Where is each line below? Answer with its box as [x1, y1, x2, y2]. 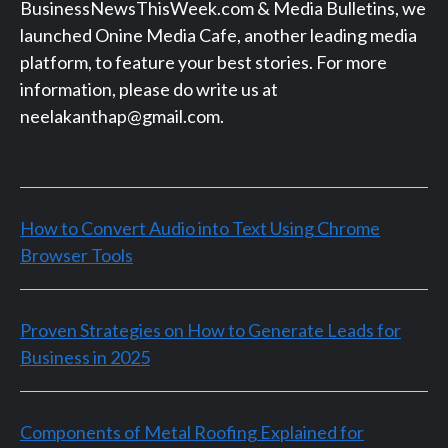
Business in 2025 [20, 345, 150, 368]
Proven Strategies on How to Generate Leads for [20, 318, 401, 341]
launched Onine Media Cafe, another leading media [20, 23, 417, 46]
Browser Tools [20, 243, 133, 266]
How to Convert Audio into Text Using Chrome [20, 216, 380, 239]
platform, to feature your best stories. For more [20, 50, 387, 73]
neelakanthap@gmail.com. [20, 104, 224, 127]
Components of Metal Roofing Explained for [20, 420, 364, 443]
